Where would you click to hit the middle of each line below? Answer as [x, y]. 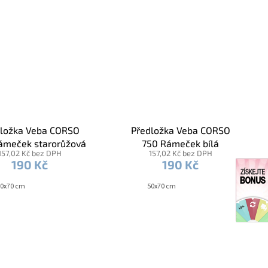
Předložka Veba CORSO [180, 130]
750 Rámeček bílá [181, 144]
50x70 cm [161, 187]
